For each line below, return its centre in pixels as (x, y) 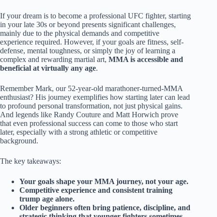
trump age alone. (47, 199)
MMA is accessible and (146, 59)
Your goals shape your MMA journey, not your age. (104, 181)
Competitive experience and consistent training (96, 190)
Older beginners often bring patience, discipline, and (105, 207)
